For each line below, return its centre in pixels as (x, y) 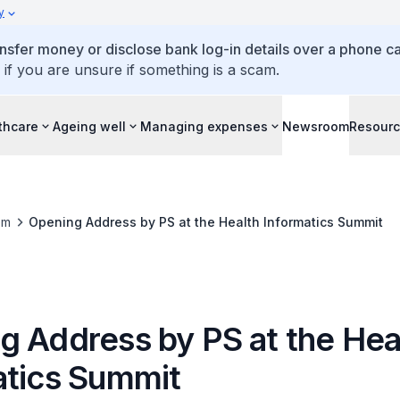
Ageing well (89, 126)
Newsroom (316, 126)
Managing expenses (204, 126)
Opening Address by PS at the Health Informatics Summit (205, 222)
